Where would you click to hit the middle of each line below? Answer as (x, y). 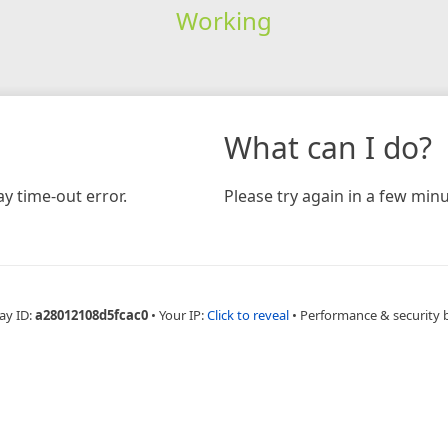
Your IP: (182, 314)
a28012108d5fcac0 (91, 314)
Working (223, 20)
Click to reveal (247, 314)
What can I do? (328, 147)
